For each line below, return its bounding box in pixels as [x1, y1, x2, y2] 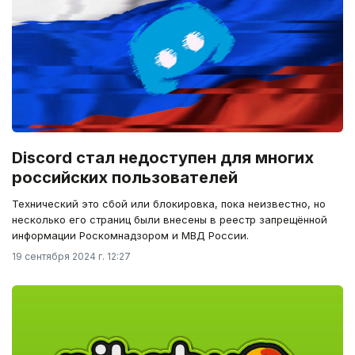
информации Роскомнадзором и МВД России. [12, 228, 249, 242]
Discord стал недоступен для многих [12, 147, 314, 167]
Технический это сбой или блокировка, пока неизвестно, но [12, 197, 326, 210]
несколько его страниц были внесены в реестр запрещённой [12, 212, 327, 226]
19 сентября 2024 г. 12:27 [12, 250, 131, 262]
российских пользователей [12, 167, 238, 187]
